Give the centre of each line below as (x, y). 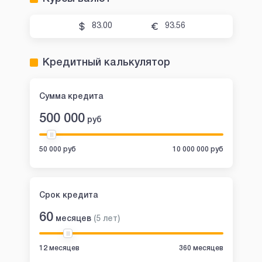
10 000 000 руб (198, 149)
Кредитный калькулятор (106, 62)
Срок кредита (68, 195)
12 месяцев (59, 248)
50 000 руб (57, 149)
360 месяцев (201, 248)
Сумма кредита (71, 96)
